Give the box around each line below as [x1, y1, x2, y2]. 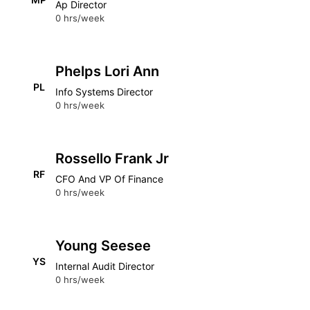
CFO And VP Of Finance [55, 173, 163, 185]
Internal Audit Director [55, 260, 154, 272]
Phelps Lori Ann [55, 63, 159, 80]
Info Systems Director [55, 86, 153, 98]
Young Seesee [55, 237, 151, 254]
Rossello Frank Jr [55, 150, 169, 167]
